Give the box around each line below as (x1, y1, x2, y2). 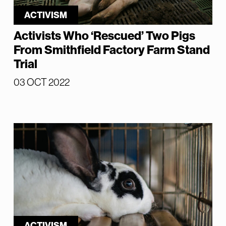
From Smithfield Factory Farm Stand (13, 42, 210, 57)
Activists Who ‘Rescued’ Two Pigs (13, 28, 195, 43)
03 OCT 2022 (13, 76, 70, 88)
